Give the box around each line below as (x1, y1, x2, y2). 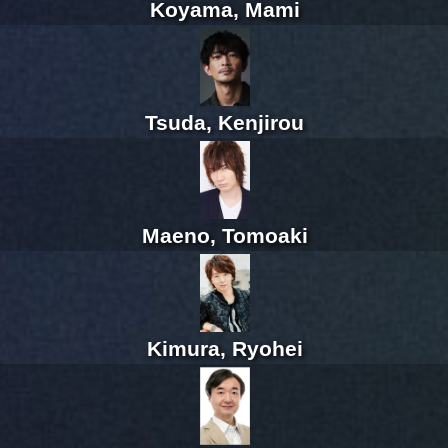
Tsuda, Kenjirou (145, 111, 304, 135)
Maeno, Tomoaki (141, 224, 308, 248)
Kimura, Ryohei (146, 337, 303, 361)
